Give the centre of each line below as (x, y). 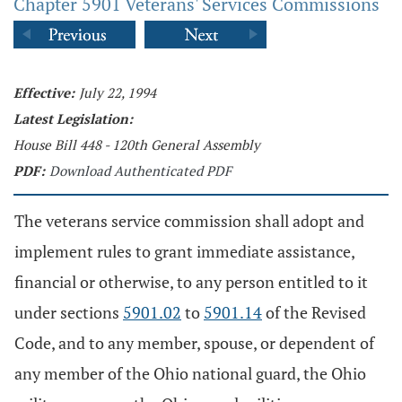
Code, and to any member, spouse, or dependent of (194, 343)
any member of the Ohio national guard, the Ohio (190, 373)
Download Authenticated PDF (140, 170)
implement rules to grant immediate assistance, (184, 251)
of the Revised (314, 312)
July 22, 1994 (118, 92)
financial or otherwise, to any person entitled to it (191, 282)
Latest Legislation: (73, 118)
